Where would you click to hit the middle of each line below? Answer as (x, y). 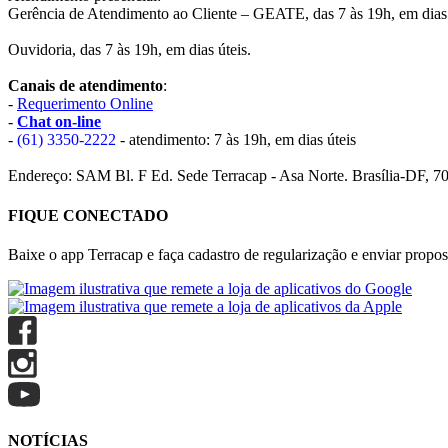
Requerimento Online (85, 104)
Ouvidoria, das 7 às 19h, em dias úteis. (129, 50)
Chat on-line (59, 122)
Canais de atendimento (85, 86)
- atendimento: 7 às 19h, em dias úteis (236, 140)
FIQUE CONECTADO (88, 215)
